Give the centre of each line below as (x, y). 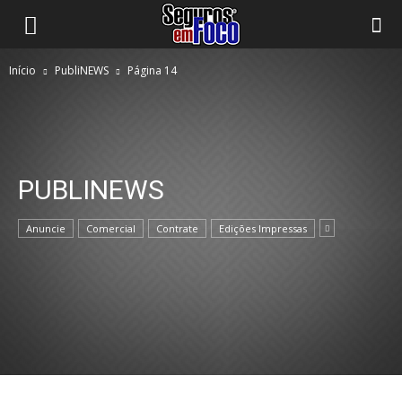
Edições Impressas (263, 228)
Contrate (177, 228)
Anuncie (46, 228)
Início (22, 70)
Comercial (111, 228)
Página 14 (152, 70)
